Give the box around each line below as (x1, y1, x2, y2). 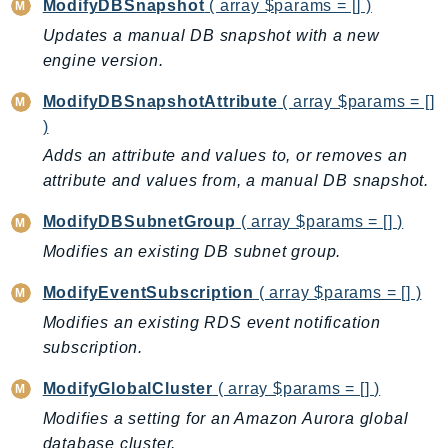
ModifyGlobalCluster (42, 379, 213, 397)
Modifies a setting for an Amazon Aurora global (42, 409, 409, 427)
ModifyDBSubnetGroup (42, 213, 236, 231)
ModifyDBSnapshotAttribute (42, 92, 278, 110)
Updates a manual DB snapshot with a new (42, 26, 380, 44)
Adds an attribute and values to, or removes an (42, 147, 408, 165)
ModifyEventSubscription (42, 284, 255, 302)
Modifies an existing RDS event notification (42, 313, 382, 331)
